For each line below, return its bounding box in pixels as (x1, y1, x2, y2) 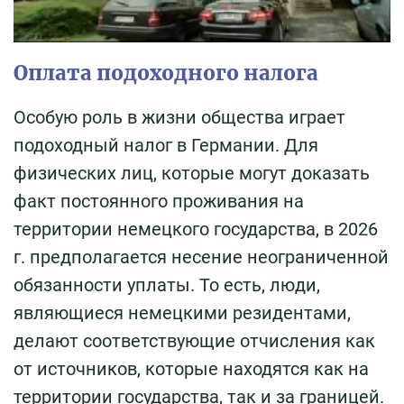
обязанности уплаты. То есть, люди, (14, 273, 320, 296)
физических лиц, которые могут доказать (14, 161, 370, 184)
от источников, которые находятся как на (14, 357, 369, 380)
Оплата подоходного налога (14, 60, 318, 86)
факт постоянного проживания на (14, 189, 304, 212)
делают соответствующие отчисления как (14, 329, 375, 352)
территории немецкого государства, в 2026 (14, 217, 378, 240)
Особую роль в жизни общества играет (14, 106, 345, 128)
